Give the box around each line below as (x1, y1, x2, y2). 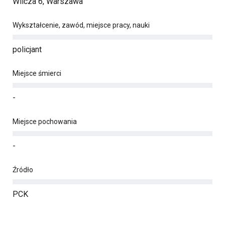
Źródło (13, 166, 33, 174)
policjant (13, 45, 42, 54)
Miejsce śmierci (13, 69, 61, 77)
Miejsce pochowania (13, 118, 77, 126)
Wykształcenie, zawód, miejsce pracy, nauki (13, 21, 150, 29)
